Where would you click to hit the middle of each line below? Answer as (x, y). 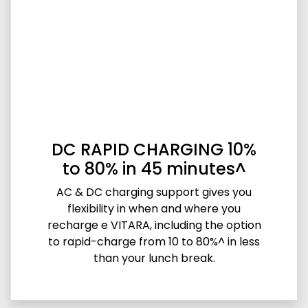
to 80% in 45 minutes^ (154, 168)
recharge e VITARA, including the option (154, 225)
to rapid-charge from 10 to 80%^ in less (154, 241)
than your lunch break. (154, 258)
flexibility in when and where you (154, 208)
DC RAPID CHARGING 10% (154, 149)
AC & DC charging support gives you (154, 192)
